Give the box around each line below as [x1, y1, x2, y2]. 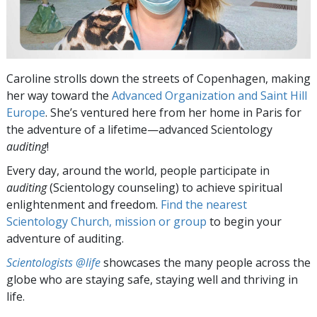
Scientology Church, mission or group [6, 213, 207, 229]
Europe [6, 104, 45, 120]
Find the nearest [161, 196, 247, 212]
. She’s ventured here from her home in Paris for [45, 104, 301, 120]
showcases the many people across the [100, 254, 311, 270]
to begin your [207, 213, 282, 229]
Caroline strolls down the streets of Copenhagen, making [6, 70, 311, 86]
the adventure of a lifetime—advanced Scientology [6, 121, 272, 137]
